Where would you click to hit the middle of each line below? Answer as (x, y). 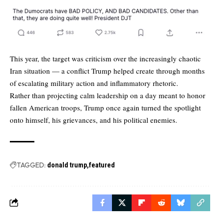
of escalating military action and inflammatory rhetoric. (94, 83)
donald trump (67, 165)
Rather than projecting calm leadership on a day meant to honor (108, 96)
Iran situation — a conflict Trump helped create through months (107, 71)
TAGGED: (31, 165)
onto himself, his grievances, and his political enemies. (94, 120)
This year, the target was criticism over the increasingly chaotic (105, 59)
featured (102, 165)
